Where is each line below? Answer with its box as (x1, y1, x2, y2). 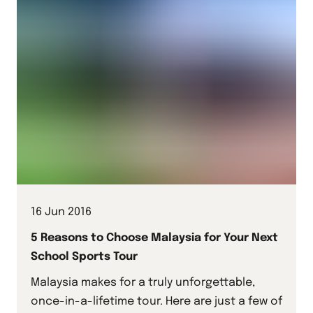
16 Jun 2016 (31, 206, 92, 219)
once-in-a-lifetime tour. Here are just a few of (31, 296, 282, 308)
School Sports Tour (31, 251, 138, 263)
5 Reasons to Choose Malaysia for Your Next (31, 232, 278, 245)
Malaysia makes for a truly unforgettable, (31, 277, 255, 289)
